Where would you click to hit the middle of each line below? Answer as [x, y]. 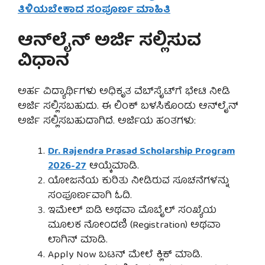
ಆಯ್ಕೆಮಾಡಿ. [113, 166]
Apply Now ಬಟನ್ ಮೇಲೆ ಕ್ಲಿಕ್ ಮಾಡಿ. [125, 255]
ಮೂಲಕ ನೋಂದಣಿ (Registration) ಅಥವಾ [134, 225]
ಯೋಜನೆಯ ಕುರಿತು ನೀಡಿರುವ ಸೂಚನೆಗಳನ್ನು [138, 181]
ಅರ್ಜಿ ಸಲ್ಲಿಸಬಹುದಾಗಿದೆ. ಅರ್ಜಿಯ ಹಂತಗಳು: [107, 122]
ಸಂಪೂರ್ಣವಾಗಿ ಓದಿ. [90, 196]
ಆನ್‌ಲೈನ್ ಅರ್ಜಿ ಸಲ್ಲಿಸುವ [109, 43]
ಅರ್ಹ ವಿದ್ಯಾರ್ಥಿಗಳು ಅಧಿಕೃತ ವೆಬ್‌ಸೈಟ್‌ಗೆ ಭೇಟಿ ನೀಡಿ [124, 92]
